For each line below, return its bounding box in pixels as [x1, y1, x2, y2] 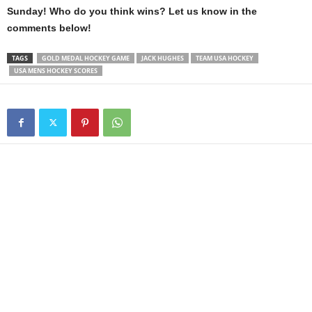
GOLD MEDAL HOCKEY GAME [42, 54, 130, 63]
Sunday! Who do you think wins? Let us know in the [7, 6, 257, 17]
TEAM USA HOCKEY [196, 54, 253, 63]
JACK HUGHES [141, 54, 184, 63]
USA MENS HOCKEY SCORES [14, 66, 97, 76]
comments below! [7, 22, 91, 34]
